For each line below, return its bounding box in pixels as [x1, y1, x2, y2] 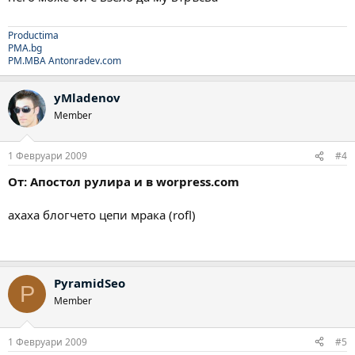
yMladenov [54, 89, 120, 105]
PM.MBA [8, 53, 46, 67]
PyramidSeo [54, 275, 125, 291]
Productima [8, 28, 59, 42]
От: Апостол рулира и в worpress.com [8, 174, 239, 189]
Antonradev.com [48, 53, 121, 67]
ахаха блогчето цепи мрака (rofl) [8, 207, 196, 223]
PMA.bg [8, 40, 42, 55]
